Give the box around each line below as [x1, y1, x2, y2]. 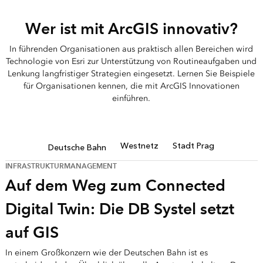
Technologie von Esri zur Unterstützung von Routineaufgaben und [6, 56, 257, 67]
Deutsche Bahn [48, 143, 107, 153]
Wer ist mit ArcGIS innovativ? [25, 19, 238, 39]
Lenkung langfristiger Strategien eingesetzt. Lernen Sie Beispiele [8, 69, 255, 79]
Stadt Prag [173, 141, 215, 151]
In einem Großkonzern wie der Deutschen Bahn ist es [5, 248, 208, 258]
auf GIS [5, 222, 59, 242]
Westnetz [120, 141, 159, 151]
